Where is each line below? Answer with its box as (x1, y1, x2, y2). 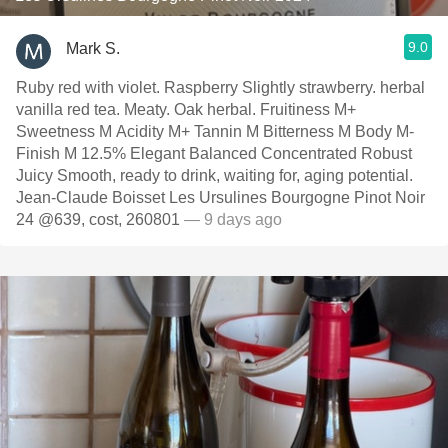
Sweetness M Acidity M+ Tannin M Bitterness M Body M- (16, 123, 414, 140)
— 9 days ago (180, 211, 282, 228)
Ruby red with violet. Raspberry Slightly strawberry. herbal (16, 79, 425, 96)
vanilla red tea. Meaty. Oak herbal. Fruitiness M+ (16, 101, 174, 118)
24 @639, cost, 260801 (16, 211, 180, 228)
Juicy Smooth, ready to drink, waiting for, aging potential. (16, 167, 413, 184)
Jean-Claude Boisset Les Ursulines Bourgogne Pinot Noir (16, 189, 425, 206)
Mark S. (66, 39, 120, 57)
